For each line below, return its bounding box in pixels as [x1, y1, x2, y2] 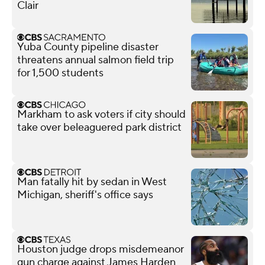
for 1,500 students [17, 66, 104, 80]
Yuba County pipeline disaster [17, 40, 159, 54]
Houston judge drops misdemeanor [17, 242, 184, 256]
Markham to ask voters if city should [17, 107, 186, 121]
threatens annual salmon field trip [17, 53, 174, 67]
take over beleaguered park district [17, 120, 182, 134]
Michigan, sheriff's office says [17, 188, 153, 202]
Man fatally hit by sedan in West [17, 174, 167, 189]
